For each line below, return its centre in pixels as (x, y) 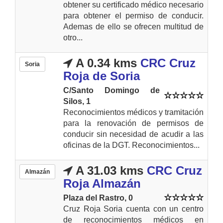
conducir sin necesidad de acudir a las (133, 134)
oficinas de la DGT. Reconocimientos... (131, 145)
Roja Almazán (102, 184)
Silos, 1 (77, 102)
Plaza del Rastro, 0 (98, 198)
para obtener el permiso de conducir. (133, 16)
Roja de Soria (102, 76)
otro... (73, 38)
